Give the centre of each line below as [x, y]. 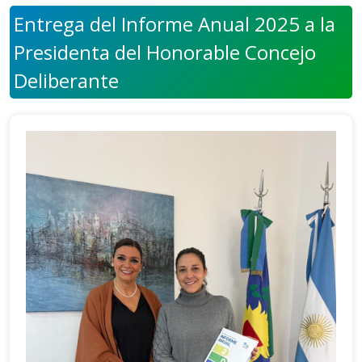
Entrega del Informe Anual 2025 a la [175, 24]
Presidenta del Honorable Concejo [165, 52]
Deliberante [66, 80]
